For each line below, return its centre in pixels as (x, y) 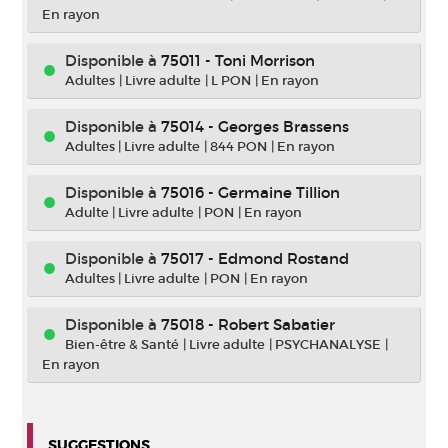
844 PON (238, 146)
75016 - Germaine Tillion (250, 192)
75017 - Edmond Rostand (255, 258)
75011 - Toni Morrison (238, 60)
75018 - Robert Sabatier (248, 324)
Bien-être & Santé (122, 344)
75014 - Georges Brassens (255, 126)
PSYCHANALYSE (328, 344)
